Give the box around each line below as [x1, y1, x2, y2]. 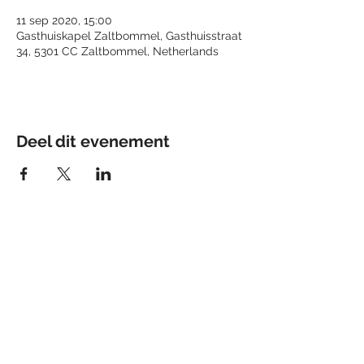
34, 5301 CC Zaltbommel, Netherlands [16, 45, 219, 58]
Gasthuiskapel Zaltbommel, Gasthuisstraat [16, 29, 242, 42]
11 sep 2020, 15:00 [16, 14, 112, 27]
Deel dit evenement [16, 132, 170, 151]
